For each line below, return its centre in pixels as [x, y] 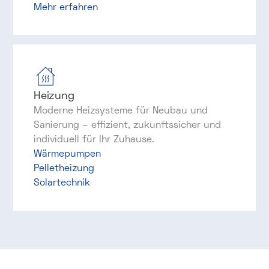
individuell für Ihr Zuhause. [94, 140]
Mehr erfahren [65, 8]
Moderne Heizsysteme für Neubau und [120, 111]
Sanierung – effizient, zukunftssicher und [127, 125]
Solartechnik [62, 183]
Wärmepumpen [67, 154]
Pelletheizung [64, 168]
